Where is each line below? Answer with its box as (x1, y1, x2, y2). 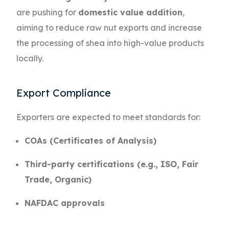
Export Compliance (16, 86, 111, 100)
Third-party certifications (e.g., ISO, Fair (25, 159, 199, 170)
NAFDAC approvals (25, 198, 105, 209)
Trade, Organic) (25, 174, 92, 185)
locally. (16, 53, 44, 64)
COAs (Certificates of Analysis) (25, 135, 157, 146)
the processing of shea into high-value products (16, 38, 204, 49)
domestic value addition (78, 7, 183, 18)
